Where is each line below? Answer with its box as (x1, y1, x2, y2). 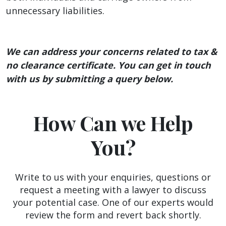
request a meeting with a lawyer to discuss (20, 183, 206, 196)
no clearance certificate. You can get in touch (6, 59, 211, 71)
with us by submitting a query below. (6, 72, 173, 85)
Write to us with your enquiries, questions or (15, 171, 211, 183)
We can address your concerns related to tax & (6, 45, 217, 58)
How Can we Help (33, 109, 193, 136)
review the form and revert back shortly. (25, 208, 201, 221)
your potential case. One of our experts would (13, 196, 213, 208)
